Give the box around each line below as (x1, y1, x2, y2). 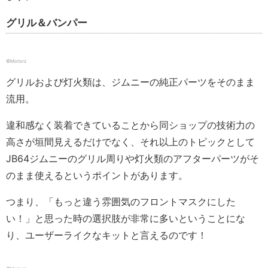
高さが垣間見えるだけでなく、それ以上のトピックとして (6, 136, 255, 148)
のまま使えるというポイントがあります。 (6, 169, 188, 182)
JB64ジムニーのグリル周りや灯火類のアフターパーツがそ (6, 153, 259, 165)
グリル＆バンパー (6, 17, 87, 29)
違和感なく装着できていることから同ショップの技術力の (6, 119, 255, 132)
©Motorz (6, 58, 26, 65)
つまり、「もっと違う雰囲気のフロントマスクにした (6, 196, 236, 208)
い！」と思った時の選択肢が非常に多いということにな (6, 212, 245, 225)
